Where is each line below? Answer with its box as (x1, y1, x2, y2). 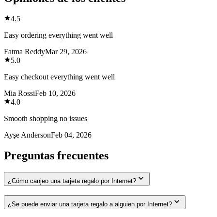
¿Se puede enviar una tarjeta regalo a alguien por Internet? (8, 200, 172, 208)
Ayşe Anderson (4, 131, 51, 139)
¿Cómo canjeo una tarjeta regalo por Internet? (8, 177, 136, 185)
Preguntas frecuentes (4, 149, 108, 162)
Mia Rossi (4, 89, 35, 98)
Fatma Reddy (4, 47, 45, 56)
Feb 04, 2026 (51, 131, 92, 139)
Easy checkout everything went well (4, 73, 115, 81)
